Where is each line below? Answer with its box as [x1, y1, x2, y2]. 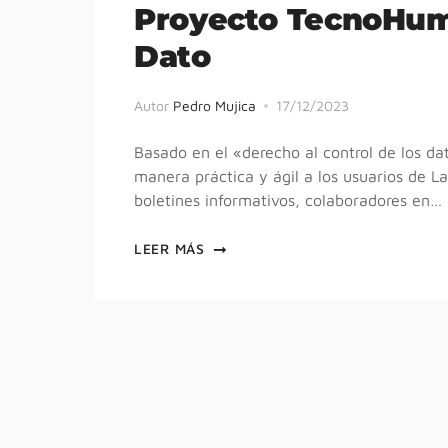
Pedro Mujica [173, 96, 256, 114]
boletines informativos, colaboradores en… [134, 190, 442, 209]
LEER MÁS [134, 239, 205, 257]
